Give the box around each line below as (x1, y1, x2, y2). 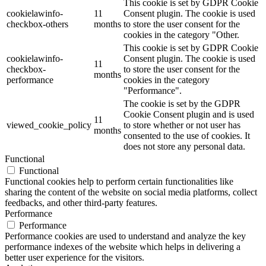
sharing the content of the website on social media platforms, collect (5, 187, 257, 198)
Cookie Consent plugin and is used (123, 109, 254, 120)
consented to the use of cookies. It (123, 131, 250, 141)
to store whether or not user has (123, 120, 240, 131)
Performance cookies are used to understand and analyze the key (5, 231, 246, 242)
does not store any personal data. (123, 141, 245, 152)
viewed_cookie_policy (7, 120, 91, 131)
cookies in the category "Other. (123, 30, 239, 40)
